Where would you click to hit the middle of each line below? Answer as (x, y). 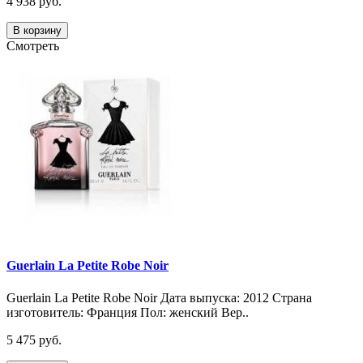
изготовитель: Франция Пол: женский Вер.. (128, 312)
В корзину (37, 31)
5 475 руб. (34, 340)
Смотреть (33, 46)
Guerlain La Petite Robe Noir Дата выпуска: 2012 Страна (159, 297)
